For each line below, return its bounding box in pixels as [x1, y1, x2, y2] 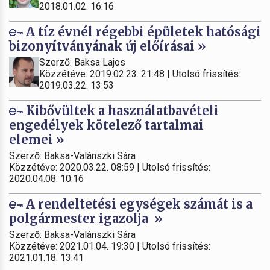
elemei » [9, 131, 64, 147]
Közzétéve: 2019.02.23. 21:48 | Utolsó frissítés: [39, 67, 240, 80]
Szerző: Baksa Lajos [39, 56, 125, 68]
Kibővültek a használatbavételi [23, 102, 219, 118]
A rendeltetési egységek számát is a [23, 196, 253, 212]
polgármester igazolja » [9, 210, 163, 226]
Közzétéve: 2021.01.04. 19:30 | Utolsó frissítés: [9, 240, 210, 252]
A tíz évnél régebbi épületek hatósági [23, 24, 261, 39]
